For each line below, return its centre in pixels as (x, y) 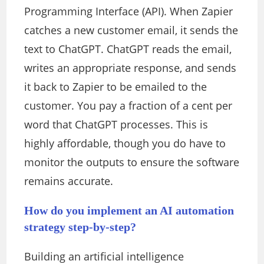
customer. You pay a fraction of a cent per (128, 106)
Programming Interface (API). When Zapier (129, 11)
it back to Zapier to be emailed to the (116, 87)
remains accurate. (69, 181)
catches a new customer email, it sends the (131, 30)
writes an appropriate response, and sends (131, 68)
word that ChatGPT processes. (100, 125)
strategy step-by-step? (80, 227)
